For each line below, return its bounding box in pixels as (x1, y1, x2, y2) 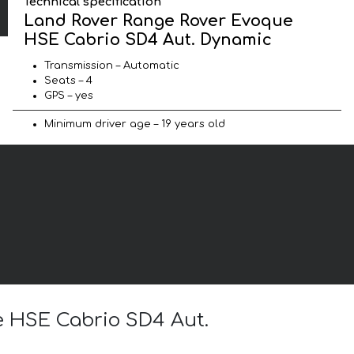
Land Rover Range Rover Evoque (24, 11, 294, 30)
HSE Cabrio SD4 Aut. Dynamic (24, 30, 273, 49)
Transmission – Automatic (44, 59, 179, 71)
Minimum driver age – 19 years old (44, 118, 225, 130)
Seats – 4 (44, 74, 92, 86)
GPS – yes (44, 89, 93, 101)
